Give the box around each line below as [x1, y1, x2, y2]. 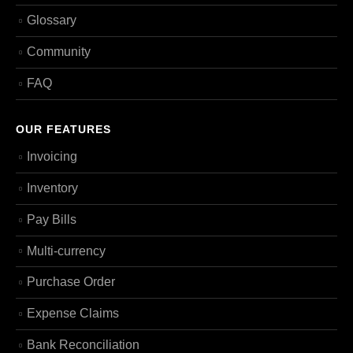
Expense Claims [27, 307, 119, 321]
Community [27, 45, 91, 59]
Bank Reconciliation [27, 337, 139, 351]
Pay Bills [27, 212, 76, 226]
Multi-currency [27, 243, 106, 258]
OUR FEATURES [16, 122, 111, 136]
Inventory [27, 181, 78, 195]
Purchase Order [27, 275, 115, 289]
